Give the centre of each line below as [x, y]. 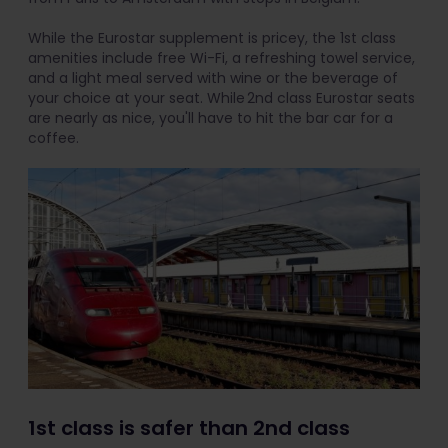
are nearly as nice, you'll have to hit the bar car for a [210, 118]
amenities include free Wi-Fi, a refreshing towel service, [221, 58]
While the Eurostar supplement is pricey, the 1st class [212, 38]
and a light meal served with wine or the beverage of [213, 78]
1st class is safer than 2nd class [189, 427]
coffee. [53, 138]
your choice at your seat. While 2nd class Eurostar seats [221, 98]
